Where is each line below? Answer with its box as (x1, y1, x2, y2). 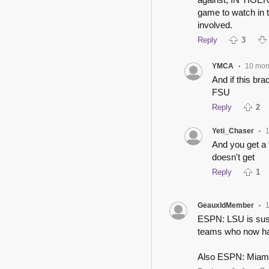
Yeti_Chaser (212, 127, 255, 136)
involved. (197, 20, 232, 31)
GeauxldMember (197, 201, 254, 210)
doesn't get (212, 152, 255, 163)
